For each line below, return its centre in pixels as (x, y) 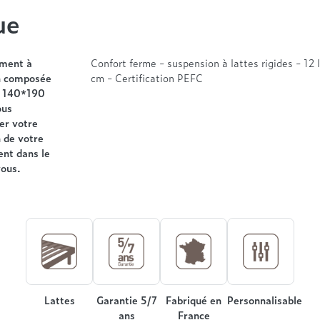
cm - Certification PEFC (147, 77)
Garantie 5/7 (126, 300)
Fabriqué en (194, 300)
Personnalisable (265, 300)
